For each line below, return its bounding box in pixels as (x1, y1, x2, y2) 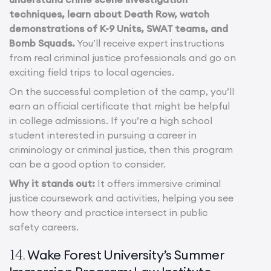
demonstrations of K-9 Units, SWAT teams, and (9, 22, 228, 34)
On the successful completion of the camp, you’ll (9, 85, 234, 97)
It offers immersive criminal (97, 177, 221, 189)
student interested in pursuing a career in (9, 128, 197, 141)
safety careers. (9, 220, 79, 233)
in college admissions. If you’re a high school (9, 114, 212, 126)
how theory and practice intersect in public (9, 206, 207, 218)
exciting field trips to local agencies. (9, 65, 174, 78)
